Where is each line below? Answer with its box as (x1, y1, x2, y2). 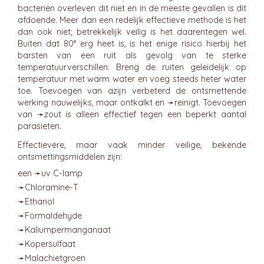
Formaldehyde (25, 210, 82, 221)
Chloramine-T (25, 182, 78, 193)
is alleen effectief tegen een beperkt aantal (61, 109, 246, 120)
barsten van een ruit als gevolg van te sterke (18, 50, 246, 61)
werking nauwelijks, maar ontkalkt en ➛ (18, 97, 174, 108)
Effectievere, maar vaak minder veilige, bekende (18, 140, 246, 150)
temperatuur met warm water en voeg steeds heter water (18, 74, 246, 84)
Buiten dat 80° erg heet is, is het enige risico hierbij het (18, 38, 246, 49)
